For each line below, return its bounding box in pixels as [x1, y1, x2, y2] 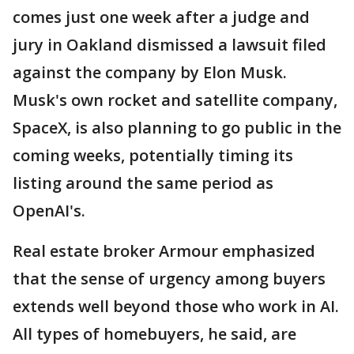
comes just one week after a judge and [13, 6, 310, 28]
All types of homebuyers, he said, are [13, 323, 296, 345]
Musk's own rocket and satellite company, [13, 89, 337, 111]
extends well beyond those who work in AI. [13, 296, 339, 317]
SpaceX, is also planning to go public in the [13, 117, 341, 138]
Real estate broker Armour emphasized [13, 240, 315, 262]
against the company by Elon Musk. [13, 62, 287, 83]
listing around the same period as [13, 172, 273, 194]
